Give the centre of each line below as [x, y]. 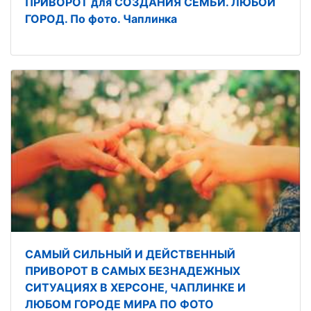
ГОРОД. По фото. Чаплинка [101, 19]
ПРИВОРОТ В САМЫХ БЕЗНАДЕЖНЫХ [133, 270]
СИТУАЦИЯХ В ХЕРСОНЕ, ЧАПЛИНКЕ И [135, 287]
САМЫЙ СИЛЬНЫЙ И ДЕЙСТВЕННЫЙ [130, 254]
